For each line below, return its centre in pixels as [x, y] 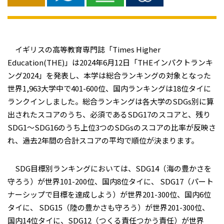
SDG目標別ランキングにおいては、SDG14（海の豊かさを [109, 168]
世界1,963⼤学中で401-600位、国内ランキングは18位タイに [109, 88]
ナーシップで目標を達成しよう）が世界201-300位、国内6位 [109, 194]
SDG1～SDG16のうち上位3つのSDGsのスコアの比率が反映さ [112, 127]
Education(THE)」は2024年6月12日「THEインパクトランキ [110, 62]
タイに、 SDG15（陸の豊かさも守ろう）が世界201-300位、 [108, 207]
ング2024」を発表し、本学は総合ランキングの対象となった [109, 75]
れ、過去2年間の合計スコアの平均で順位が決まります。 [103, 140]
